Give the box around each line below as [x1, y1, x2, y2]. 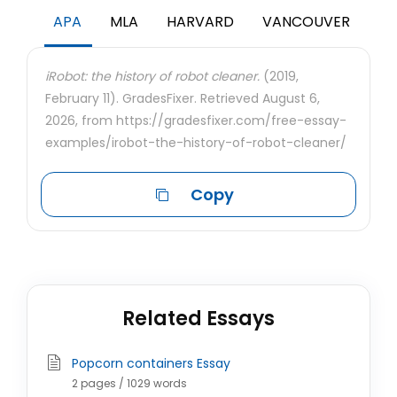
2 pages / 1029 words [72, 376, 187, 391]
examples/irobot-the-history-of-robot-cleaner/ [45, 134, 346, 152]
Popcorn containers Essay [72, 354, 230, 372]
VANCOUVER [262, 12, 350, 32]
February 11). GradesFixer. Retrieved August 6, [45, 90, 320, 107]
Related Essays [122, 305, 275, 332]
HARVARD [167, 12, 234, 32]
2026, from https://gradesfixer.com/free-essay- [45, 112, 346, 129]
